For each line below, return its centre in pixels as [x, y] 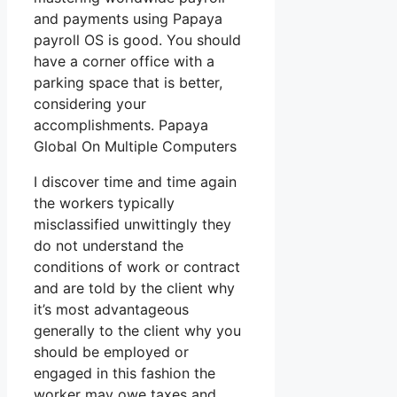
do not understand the [109, 246]
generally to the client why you [137, 331]
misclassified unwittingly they [132, 225]
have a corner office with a [124, 62]
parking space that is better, [128, 83]
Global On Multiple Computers [135, 147]
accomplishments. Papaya [121, 125]
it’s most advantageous [111, 310]
